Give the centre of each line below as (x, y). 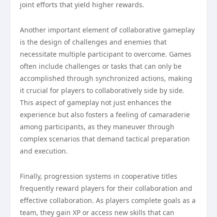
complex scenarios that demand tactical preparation (105, 139)
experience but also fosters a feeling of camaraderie (105, 115)
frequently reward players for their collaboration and (106, 188)
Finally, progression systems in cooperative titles (99, 176)
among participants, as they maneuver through (97, 127)
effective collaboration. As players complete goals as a (108, 200)
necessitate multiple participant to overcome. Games (106, 54)
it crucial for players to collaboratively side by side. (102, 90)
